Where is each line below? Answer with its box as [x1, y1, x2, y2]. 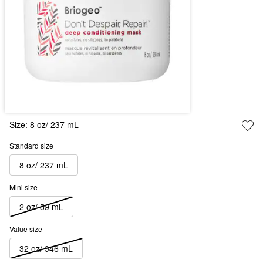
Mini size [9, 182, 38, 193]
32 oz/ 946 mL [19, 242, 73, 254]
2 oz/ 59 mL [19, 200, 63, 213]
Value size [9, 224, 42, 234]
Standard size [9, 140, 53, 151]
